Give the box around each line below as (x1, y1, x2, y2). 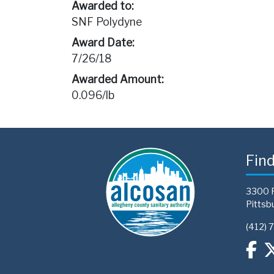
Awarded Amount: (72, 73, 163, 86)
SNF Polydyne (72, 15, 142, 29)
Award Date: (72, 36, 134, 50)
